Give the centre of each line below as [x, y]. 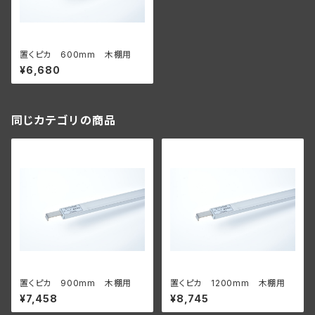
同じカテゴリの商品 [64, 120]
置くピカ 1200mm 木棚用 [228, 283]
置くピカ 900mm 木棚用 [76, 283]
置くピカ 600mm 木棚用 [76, 54]
